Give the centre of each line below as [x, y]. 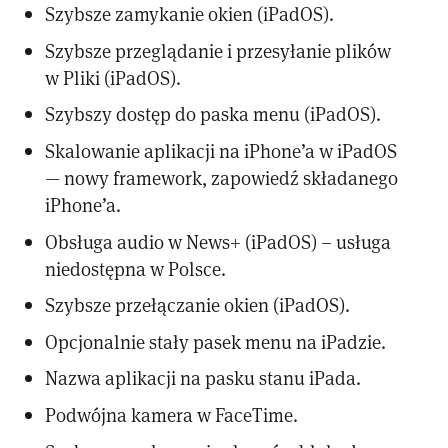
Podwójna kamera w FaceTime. [172, 414]
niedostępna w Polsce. [136, 268]
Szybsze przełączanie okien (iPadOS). [198, 305]
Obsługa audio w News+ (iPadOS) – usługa [218, 241]
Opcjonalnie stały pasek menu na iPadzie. [216, 341]
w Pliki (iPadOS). [113, 77]
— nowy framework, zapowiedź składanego [222, 177]
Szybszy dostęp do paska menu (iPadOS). [213, 114]
